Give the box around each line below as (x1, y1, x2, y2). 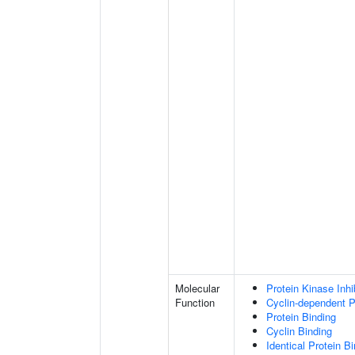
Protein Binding (266, 309, 336, 324)
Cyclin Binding (266, 323, 332, 338)
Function (175, 295, 215, 310)
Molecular (175, 281, 219, 296)
